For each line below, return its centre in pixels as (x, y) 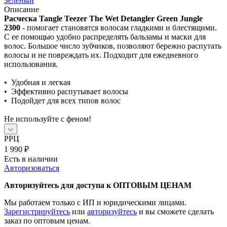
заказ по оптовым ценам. (47, 220)
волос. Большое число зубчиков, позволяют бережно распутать (113, 46)
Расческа (22, 18)
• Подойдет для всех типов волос (62, 100)
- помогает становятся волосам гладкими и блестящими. (119, 27)
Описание (22, 9)
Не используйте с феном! (49, 119)
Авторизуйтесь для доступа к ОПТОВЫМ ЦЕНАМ (98, 185)
